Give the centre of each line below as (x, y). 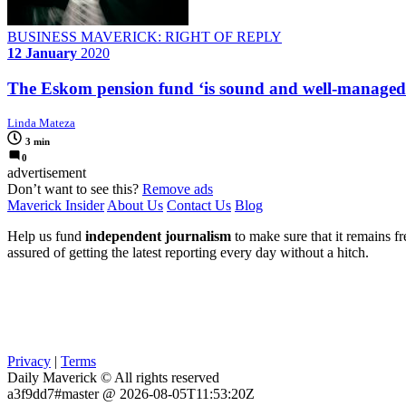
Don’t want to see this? (75, 188)
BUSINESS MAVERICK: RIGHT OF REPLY (145, 37)
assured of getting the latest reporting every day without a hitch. (188, 252)
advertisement (47, 172)
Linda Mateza (41, 122)
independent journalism (158, 236)
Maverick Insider (56, 205)
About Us (135, 205)
